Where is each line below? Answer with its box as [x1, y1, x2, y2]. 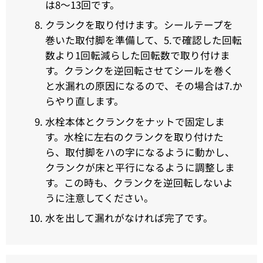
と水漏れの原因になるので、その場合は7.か [45, 79, 242, 93]
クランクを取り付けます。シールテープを [45, 18, 233, 32]
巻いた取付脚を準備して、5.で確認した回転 [45, 33, 242, 48]
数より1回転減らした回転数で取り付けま [45, 48, 230, 63]
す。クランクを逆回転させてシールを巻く [45, 63, 234, 78]
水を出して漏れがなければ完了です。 [45, 210, 213, 225]
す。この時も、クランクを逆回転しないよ [45, 175, 233, 190]
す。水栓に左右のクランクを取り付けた [45, 129, 224, 144]
